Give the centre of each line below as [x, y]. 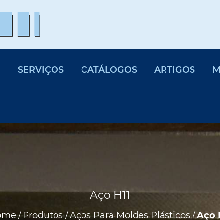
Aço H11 [110, 195]
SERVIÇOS [41, 69]
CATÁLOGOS [109, 69]
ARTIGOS [175, 69]
